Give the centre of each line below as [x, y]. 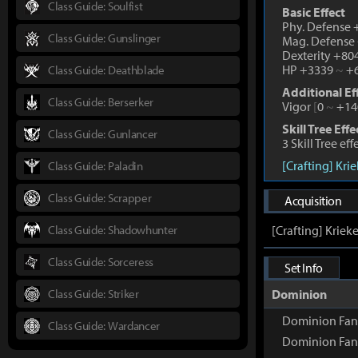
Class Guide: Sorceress [101, 261]
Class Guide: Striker [93, 293]
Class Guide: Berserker [101, 101]
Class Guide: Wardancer [104, 325]
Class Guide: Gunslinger [104, 38]
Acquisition [313, 201]
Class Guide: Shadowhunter [113, 229]
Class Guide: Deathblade [106, 70]
